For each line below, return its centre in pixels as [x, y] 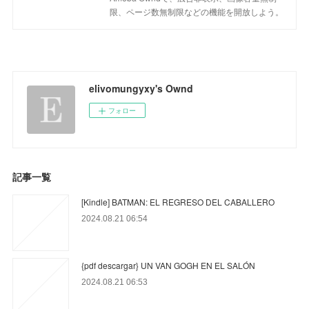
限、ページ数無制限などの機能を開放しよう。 [197, 12]
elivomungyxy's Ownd [141, 89]
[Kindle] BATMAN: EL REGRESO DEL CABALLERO [178, 202]
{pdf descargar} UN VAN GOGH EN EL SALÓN [169, 266]
